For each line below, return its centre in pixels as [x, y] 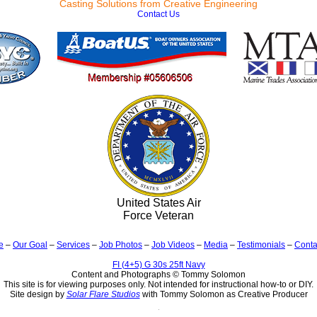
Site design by [38, 294]
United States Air [158, 203]
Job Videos [173, 245]
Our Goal [30, 245]
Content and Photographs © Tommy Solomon [158, 275]
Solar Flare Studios [103, 294]
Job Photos [121, 245]
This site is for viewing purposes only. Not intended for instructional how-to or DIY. [158, 284]
